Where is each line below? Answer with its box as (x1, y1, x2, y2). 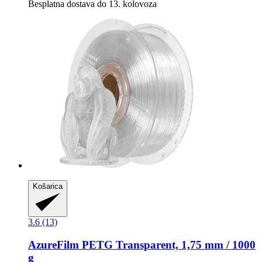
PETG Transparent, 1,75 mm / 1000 (79, 239, 256, 251)
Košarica (33, 181, 63, 191)
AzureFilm (28, 239, 79, 251)
